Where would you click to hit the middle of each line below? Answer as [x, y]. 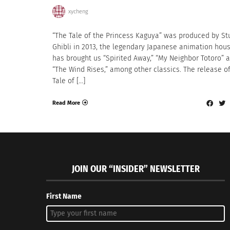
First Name [64, 197]
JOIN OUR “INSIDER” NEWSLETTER [136, 169]
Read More [66, 103]
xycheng [78, 11]
